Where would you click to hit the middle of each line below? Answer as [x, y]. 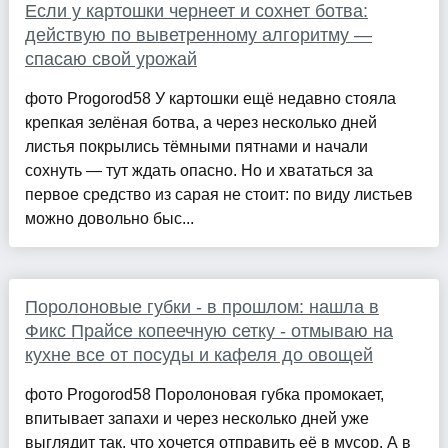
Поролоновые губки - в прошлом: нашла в [201, 306]
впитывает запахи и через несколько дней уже [196, 418]
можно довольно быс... [109, 218]
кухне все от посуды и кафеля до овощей [198, 354]
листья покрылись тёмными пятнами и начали [196, 146]
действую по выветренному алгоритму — [198, 34]
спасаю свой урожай [110, 58]
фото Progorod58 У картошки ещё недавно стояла [210, 98]
